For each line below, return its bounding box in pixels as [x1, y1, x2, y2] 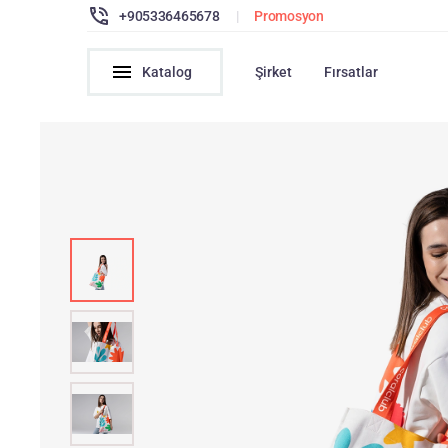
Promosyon [254, 7, 324, 24]
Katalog [142, 64, 193, 80]
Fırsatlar [324, 64, 379, 80]
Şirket [255, 64, 293, 80]
